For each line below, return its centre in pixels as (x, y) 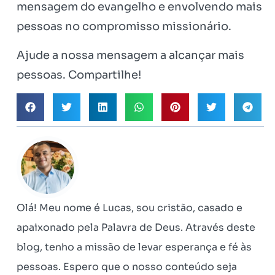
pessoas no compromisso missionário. (124, 27)
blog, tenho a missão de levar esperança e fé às (134, 247)
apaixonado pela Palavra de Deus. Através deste (136, 227)
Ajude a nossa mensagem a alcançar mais (130, 55)
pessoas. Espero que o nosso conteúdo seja (127, 266)
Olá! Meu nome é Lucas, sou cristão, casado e (130, 207)
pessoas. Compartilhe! (79, 75)
